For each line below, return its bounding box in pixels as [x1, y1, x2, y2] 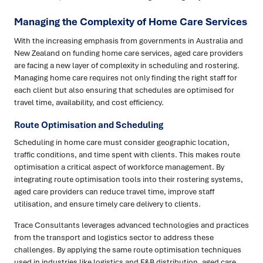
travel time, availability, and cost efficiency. [14, 97, 164, 108]
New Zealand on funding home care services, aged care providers [14, 48, 243, 59]
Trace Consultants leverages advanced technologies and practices [14, 220, 249, 231]
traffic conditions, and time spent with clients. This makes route [14, 149, 240, 160]
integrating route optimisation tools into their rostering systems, [14, 174, 243, 185]
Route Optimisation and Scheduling [14, 119, 163, 131]
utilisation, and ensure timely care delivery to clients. [14, 198, 201, 210]
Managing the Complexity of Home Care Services [14, 15, 247, 29]
